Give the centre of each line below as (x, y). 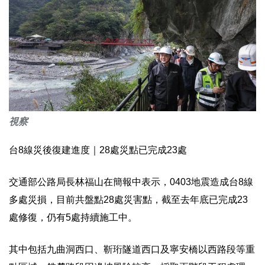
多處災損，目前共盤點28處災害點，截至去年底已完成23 (128, 200)
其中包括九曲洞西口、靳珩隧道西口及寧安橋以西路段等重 (132, 250)
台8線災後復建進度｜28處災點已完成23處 (98, 150)
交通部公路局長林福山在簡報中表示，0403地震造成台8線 (131, 182)
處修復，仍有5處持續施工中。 (73, 218)
